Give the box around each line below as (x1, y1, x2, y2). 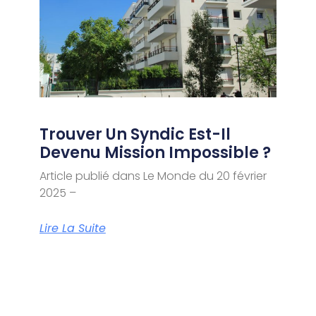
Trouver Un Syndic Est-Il (39, 123, 231, 146)
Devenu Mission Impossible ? (39, 142, 271, 164)
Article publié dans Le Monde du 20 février (39, 168, 267, 185)
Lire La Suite (39, 220, 106, 237)
